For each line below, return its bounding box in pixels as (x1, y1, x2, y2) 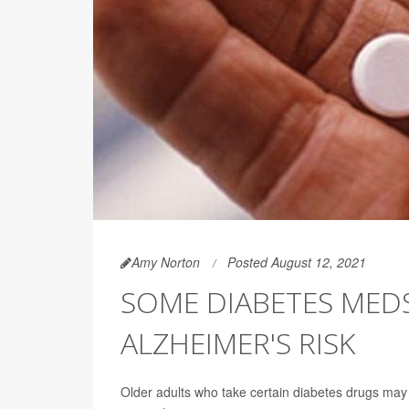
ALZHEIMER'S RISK (121, 322, 355, 362)
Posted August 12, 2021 (227, 252, 366, 271)
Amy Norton (131, 252, 200, 271)
